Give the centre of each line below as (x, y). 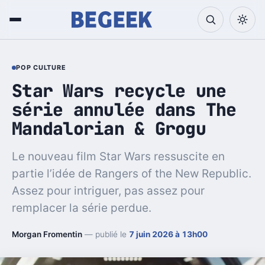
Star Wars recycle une (119, 91)
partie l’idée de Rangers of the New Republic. (132, 173)
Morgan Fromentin (47, 234)
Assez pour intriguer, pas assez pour (108, 190)
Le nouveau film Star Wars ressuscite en (118, 156)
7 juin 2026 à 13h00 (168, 234)
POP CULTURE (41, 68)
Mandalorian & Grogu (109, 128)
